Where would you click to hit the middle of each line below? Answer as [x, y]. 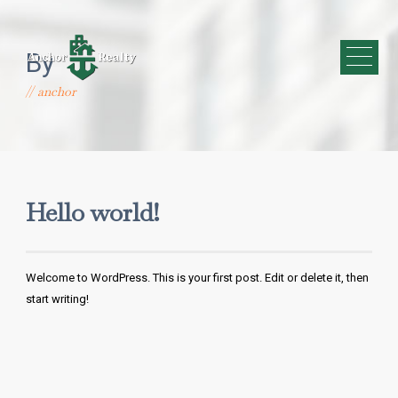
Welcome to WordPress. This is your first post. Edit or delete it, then [197, 278]
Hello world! [93, 216]
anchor [56, 93]
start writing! [57, 299]
